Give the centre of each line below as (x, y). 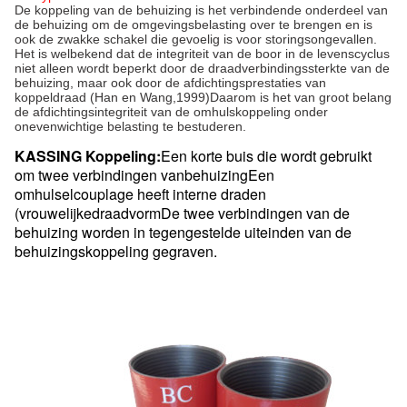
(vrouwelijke (53, 213)
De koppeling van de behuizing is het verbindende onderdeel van (201, 10)
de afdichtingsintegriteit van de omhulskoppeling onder (171, 112)
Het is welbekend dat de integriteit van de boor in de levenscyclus (202, 54)
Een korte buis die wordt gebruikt (266, 156)
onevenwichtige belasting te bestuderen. (130, 126)
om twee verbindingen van (99, 175)
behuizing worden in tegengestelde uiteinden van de (183, 232)
